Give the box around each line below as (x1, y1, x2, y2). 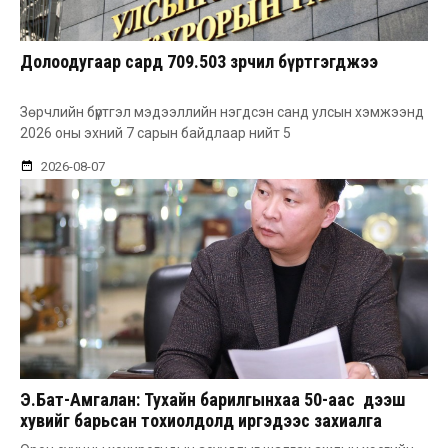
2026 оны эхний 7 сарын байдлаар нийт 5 (20, 125, 291, 142)
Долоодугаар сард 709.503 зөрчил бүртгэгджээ (20, 51, 378, 73)
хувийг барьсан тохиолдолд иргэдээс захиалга (20, 410, 382, 432)
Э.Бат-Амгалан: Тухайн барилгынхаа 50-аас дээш (20, 389, 406, 411)
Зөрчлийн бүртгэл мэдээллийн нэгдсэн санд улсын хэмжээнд (20, 104, 424, 121)
